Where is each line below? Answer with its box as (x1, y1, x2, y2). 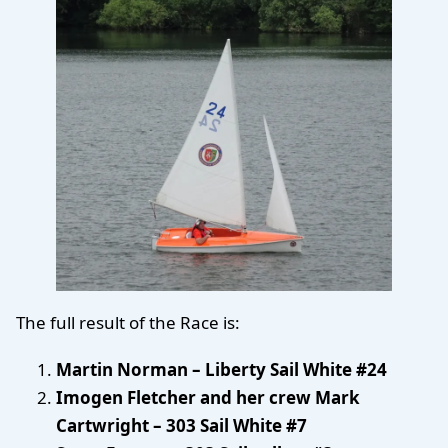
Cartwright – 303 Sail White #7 (56, 413, 307, 437)
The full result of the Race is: (16, 311, 240, 335)
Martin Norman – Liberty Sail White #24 (56, 357, 387, 381)
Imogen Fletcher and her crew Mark (56, 385, 360, 409)
